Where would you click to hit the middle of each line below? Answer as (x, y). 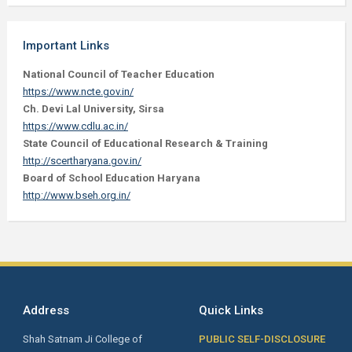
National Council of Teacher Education (118, 74)
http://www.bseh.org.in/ (76, 195)
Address (46, 310)
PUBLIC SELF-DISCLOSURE (262, 339)
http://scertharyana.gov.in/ (82, 161)
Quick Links (231, 310)
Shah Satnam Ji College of (82, 339)
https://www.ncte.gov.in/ (78, 92)
